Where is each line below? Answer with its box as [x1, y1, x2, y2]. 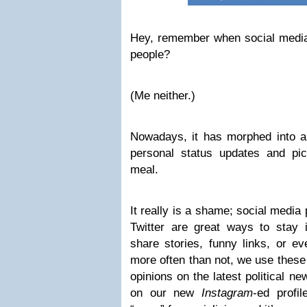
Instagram [201, 286, 253, 299]
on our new [130, 286, 201, 299]
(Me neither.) [130, 89, 195, 102]
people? [130, 48, 170, 61]
